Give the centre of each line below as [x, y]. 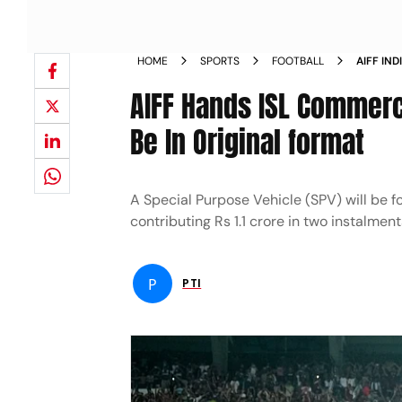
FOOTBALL [298, 61]
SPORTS [220, 61]
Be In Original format [248, 142]
